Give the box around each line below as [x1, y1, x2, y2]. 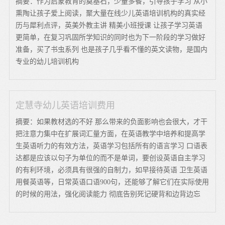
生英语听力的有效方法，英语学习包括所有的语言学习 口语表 [16, 142, 208, 150]
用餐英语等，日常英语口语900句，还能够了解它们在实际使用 [16, 178, 209, 186]
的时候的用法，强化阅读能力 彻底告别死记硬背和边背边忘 [16, 190, 201, 198]
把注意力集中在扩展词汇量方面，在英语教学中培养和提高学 [16, 130, 206, 138]
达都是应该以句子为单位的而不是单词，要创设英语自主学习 [16, 154, 206, 162]
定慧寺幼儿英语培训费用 [16, 100, 116, 110]
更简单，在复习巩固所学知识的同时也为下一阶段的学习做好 [16, 33, 206, 41]
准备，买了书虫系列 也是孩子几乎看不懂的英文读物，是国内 [16, 45, 208, 53]
